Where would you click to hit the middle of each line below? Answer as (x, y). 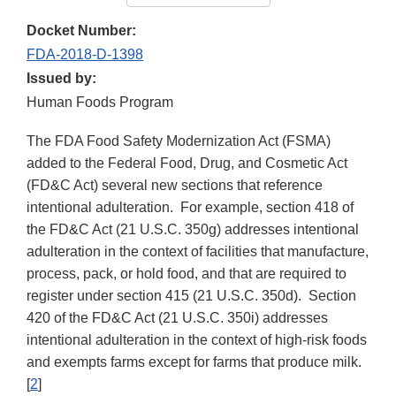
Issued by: (61, 79)
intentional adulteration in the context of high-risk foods (197, 340)
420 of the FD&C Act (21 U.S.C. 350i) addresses (177, 318)
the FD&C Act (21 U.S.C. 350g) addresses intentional (193, 230)
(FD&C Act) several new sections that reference (175, 186)
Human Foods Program (100, 103)
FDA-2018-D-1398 (85, 55)
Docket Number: (81, 31)
